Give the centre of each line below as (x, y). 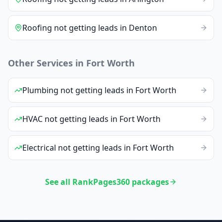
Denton (143, 28)
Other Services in (47, 63)
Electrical (39, 147)
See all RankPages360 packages (107, 182)
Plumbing (40, 90)
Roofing (37, 28)
